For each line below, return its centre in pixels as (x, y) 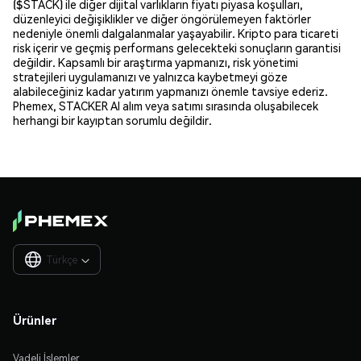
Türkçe (62, 259)
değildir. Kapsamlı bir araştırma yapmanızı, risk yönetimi (156, 62)
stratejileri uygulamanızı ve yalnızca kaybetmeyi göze (150, 76)
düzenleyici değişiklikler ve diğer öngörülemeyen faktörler (162, 18)
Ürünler (35, 320)
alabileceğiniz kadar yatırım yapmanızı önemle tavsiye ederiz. (170, 91)
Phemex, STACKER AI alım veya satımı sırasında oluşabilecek (166, 105)
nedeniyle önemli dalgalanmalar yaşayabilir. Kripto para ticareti (176, 33)
